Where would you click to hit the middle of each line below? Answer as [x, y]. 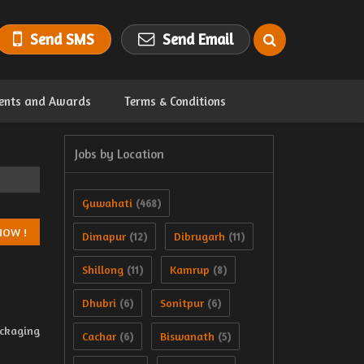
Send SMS [62, 39]
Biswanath [187, 336]
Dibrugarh [199, 236]
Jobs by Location [119, 154]
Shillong [103, 269]
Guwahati [107, 203]
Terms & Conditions [175, 101]
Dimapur [104, 236]
